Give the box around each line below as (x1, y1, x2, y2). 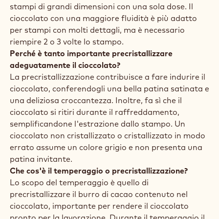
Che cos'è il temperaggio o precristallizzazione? (10, 166, 188, 175)
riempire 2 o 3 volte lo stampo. (10, 37, 124, 46)
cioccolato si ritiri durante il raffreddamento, (10, 107, 179, 117)
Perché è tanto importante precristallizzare (10, 48, 173, 58)
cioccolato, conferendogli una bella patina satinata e (10, 84, 209, 93)
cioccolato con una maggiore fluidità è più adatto (10, 13, 197, 23)
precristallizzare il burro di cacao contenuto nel (10, 189, 188, 199)
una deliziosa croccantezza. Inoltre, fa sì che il (10, 95, 182, 105)
